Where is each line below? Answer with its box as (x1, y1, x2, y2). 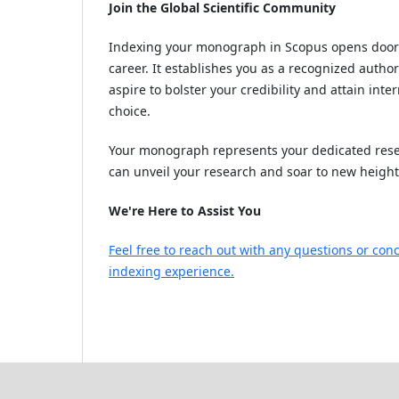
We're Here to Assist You (109, 201, 261, 219)
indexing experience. (109, 262, 234, 280)
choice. (109, 102, 151, 119)
